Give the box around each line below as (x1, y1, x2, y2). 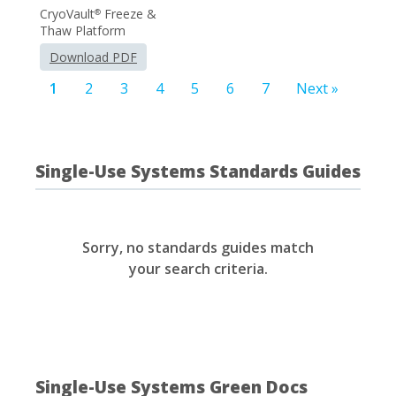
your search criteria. (128, 259, 268, 279)
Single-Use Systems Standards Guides (35, 160, 361, 184)
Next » (296, 79, 339, 99)
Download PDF (49, 49, 137, 66)
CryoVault (40, 5, 95, 23)
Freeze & (101, 5, 156, 23)
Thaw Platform (40, 22, 126, 40)
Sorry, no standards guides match (82, 238, 314, 258)
